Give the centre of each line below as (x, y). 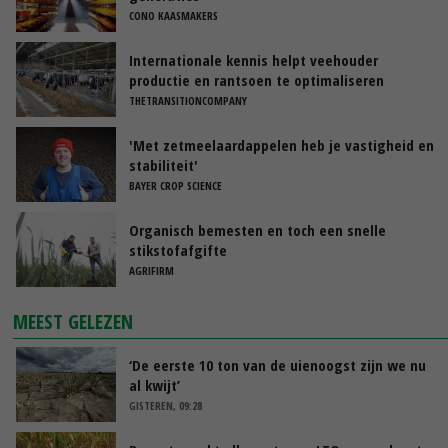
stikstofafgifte (178, 249)
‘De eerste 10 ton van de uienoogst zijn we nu (277, 364)
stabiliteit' (163, 164)
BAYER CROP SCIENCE (175, 185)
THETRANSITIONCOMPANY (188, 100)
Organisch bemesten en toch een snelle (257, 229)
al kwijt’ (154, 384)
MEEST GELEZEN (73, 321)
